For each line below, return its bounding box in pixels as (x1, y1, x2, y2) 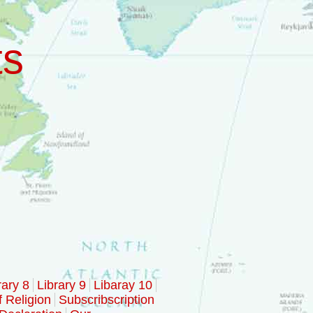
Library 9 (37, 278, 86, 292)
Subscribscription (59, 293, 154, 307)
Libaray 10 (94, 278, 152, 292)
